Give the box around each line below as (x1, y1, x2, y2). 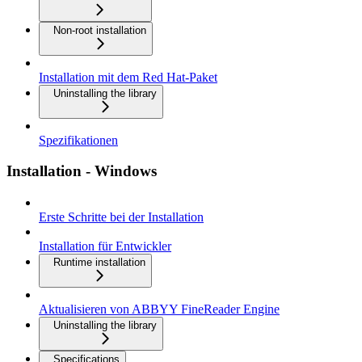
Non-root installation (53, 23, 146, 36)
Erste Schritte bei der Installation (39, 210, 204, 225)
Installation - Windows (6, 162, 157, 180)
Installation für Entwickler (39, 239, 171, 254)
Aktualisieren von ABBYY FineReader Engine (39, 302, 280, 317)
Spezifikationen (39, 133, 118, 147)
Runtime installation (53, 256, 145, 269)
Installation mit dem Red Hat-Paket (39, 69, 217, 84)
